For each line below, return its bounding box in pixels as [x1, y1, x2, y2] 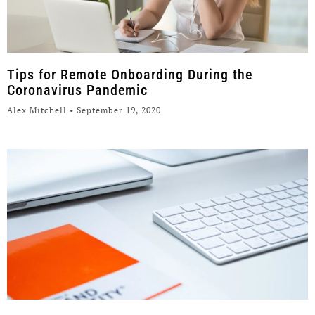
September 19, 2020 [74, 105, 161, 116]
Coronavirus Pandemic [7, 82, 148, 99]
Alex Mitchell [7, 105, 70, 116]
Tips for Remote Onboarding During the [7, 66, 252, 84]
